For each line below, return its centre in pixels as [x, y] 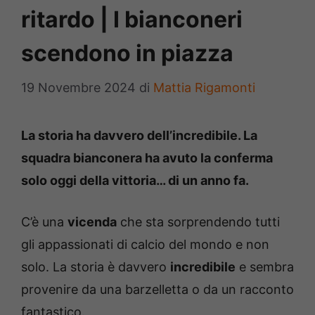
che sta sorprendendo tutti [198, 222]
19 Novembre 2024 [78, 88]
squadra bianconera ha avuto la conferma [147, 158]
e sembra [265, 267]
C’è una [44, 222]
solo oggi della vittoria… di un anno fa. [135, 181]
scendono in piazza [127, 53]
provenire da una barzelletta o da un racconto [157, 290]
